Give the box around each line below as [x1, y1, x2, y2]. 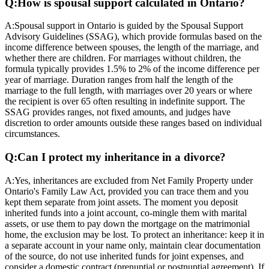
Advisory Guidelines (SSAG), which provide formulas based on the [5, 31, 262, 42]
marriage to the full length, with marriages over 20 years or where [5, 85, 252, 96]
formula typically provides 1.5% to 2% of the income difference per [5, 64, 259, 74]
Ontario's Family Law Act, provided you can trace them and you [5, 186, 249, 196]
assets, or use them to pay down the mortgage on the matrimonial [5, 218, 250, 229]
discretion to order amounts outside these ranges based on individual [5, 118, 262, 128]
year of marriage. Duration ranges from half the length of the [5, 74, 233, 85]
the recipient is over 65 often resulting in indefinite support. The [5, 96, 245, 107]
